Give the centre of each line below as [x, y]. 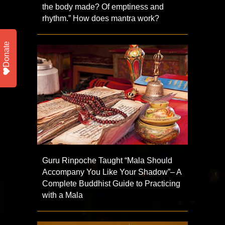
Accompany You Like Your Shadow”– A [112, 172]
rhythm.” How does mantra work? [101, 18]
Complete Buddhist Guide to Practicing [111, 184]
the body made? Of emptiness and [103, 7]
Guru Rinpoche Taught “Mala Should [107, 161]
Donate [6, 54]
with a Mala [63, 195]
